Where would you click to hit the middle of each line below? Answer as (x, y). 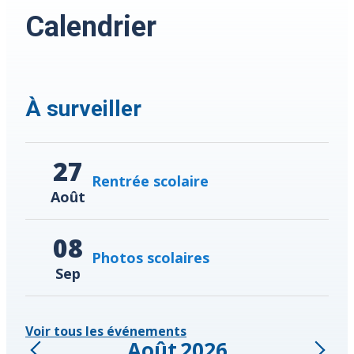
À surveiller (83, 109)
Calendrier (91, 27)
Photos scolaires (151, 257)
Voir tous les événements (106, 331)
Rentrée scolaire (150, 181)
